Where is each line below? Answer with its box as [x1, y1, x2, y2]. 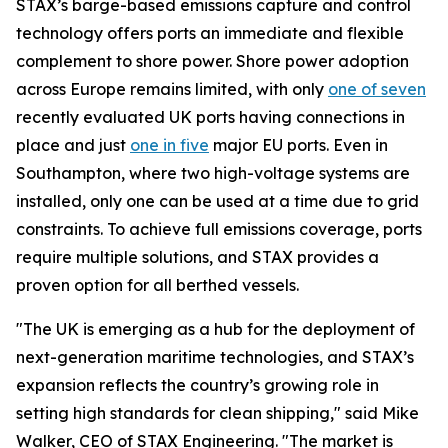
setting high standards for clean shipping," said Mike [16, 403, 419, 423]
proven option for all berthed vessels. [16, 275, 299, 295]
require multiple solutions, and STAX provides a [16, 247, 379, 267]
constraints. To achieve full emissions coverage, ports [16, 219, 422, 239]
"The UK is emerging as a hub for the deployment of [16, 319, 415, 339]
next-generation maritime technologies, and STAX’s [16, 347, 414, 367]
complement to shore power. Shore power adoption [16, 51, 409, 71]
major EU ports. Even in [209, 135, 388, 155]
